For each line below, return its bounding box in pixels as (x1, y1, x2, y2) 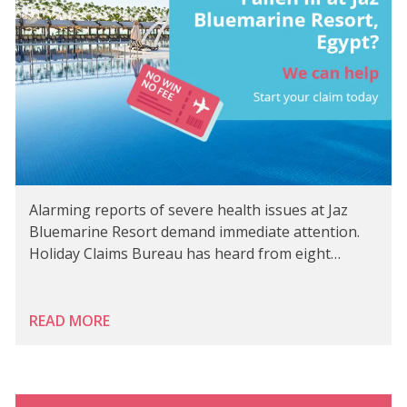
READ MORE (29, 311, 110, 332)
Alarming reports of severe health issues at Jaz (29, 200, 348, 221)
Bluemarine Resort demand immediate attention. (29, 222, 360, 243)
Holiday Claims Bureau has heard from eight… (29, 243, 341, 264)
